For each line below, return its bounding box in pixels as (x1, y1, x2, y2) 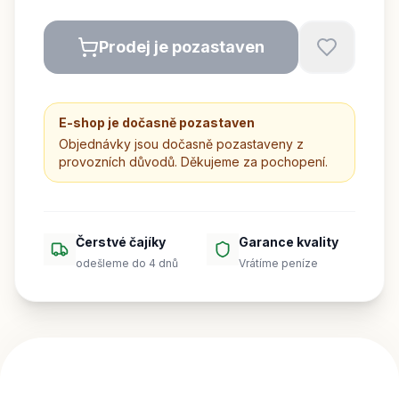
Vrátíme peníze (239, 256, 318, 270)
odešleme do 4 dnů (76, 256, 178, 270)
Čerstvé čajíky (76, 234, 166, 249)
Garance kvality (239, 234, 338, 249)
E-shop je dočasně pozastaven (59, 115, 255, 130)
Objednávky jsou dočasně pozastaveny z (59, 136, 304, 151)
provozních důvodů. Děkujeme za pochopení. (59, 154, 328, 169)
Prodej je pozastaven (99, 37, 265, 56)
